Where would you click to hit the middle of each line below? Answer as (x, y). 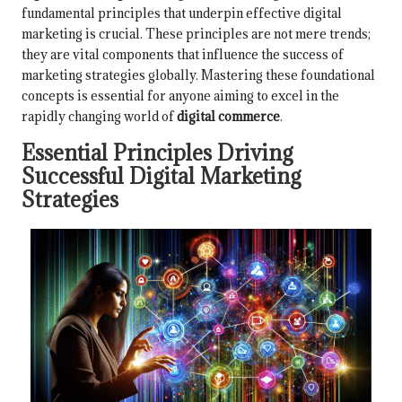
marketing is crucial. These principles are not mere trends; (196, 33)
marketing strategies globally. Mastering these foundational (198, 74)
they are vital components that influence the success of (183, 54)
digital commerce (228, 116)
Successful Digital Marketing (162, 175)
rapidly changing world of (99, 116)
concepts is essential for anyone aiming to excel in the (180, 95)
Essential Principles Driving (157, 152)
